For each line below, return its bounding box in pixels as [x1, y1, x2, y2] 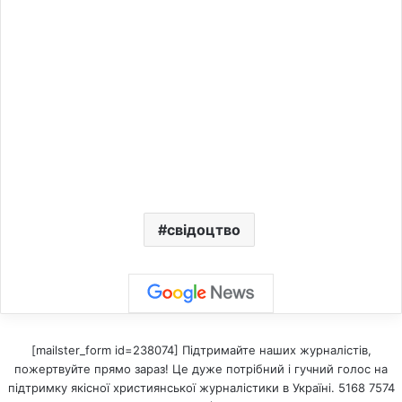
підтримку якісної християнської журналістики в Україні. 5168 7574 [7, 380, 395, 395]
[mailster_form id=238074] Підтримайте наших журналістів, [31, 342, 371, 357]
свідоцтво [166, 220, 240, 239]
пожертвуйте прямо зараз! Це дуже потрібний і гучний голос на [14, 361, 388, 376]
